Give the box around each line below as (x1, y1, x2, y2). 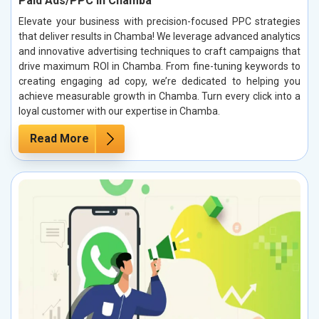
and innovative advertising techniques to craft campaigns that (19, 46, 300, 58)
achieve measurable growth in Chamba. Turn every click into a (19, 90, 300, 103)
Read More (30, 132, 89, 146)
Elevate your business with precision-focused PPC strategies (19, 16, 300, 28)
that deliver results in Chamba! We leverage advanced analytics (19, 31, 300, 43)
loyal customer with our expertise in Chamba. (19, 105, 220, 117)
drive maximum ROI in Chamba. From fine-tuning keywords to (19, 61, 300, 73)
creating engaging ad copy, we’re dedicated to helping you (19, 75, 300, 88)
